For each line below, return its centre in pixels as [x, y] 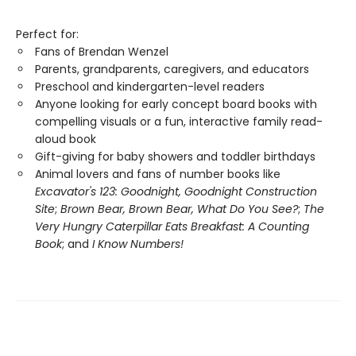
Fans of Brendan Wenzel [102, 52]
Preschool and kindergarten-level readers [150, 87]
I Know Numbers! [136, 244]
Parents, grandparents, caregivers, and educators [172, 69]
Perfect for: [47, 34]
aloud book [66, 139]
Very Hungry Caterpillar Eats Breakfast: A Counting [172, 226]
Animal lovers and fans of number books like [158, 174]
